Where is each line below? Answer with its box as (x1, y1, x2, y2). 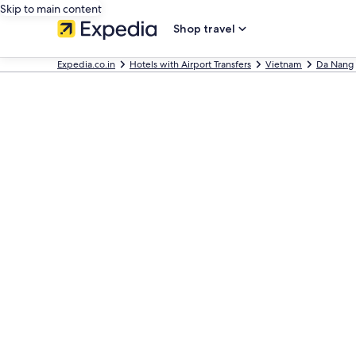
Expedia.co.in (57, 58, 115, 71)
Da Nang (316, 58, 354, 71)
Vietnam (265, 58, 302, 71)
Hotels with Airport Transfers (130, 58, 251, 71)
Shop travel (173, 21, 235, 36)
